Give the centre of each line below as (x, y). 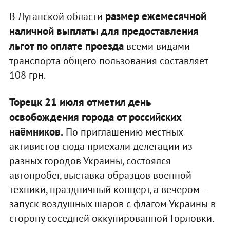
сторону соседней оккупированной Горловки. (111, 218)
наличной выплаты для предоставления (104, 31)
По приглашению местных (123, 132)
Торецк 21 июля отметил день (80, 102)
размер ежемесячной (156, 16)
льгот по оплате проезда (66, 46)
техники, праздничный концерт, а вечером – (108, 189)
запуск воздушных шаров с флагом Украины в (112, 204)
